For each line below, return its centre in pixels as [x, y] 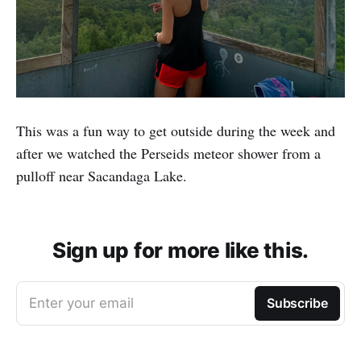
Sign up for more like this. [180, 251]
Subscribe [297, 303]
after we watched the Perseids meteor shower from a [168, 154]
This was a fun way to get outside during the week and [176, 131]
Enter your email [81, 303]
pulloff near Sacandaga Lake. [102, 176]
